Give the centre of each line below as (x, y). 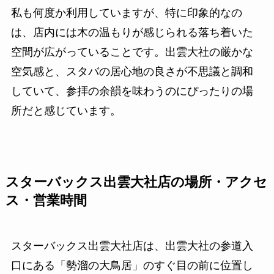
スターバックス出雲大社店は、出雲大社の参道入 (132, 246)
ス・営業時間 (46, 201)
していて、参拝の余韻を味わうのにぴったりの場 (132, 91)
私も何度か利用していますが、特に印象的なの (126, 13)
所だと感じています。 (66, 111)
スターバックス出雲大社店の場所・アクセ (136, 183)
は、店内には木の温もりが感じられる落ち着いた (132, 33)
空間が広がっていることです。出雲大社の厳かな (132, 52)
